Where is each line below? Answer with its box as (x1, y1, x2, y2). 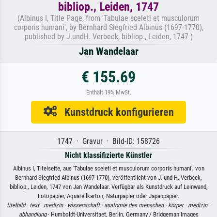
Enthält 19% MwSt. (86, 89, 131, 96)
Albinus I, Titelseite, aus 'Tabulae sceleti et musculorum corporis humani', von (13, 165, 204, 172)
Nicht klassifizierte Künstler (65, 151, 152, 160)
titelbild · (7, 201, 30, 209)
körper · (168, 201, 188, 209)
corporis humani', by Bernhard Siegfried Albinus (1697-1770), (14, 23, 203, 32)
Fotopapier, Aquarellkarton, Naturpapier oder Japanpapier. (38, 192, 179, 200)
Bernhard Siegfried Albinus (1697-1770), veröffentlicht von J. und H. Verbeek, (15, 174, 202, 182)
